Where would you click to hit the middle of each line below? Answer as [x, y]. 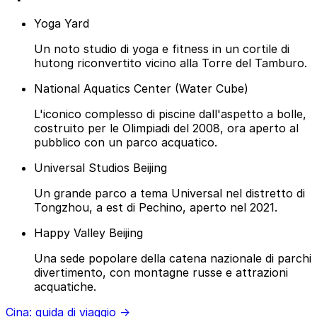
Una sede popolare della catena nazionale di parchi [173, 258]
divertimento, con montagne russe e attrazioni [161, 272]
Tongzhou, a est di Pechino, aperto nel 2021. [156, 207]
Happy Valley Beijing [88, 232]
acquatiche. [65, 286]
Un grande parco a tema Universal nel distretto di [169, 193]
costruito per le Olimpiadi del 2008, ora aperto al [166, 128]
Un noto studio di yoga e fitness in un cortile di [162, 48]
